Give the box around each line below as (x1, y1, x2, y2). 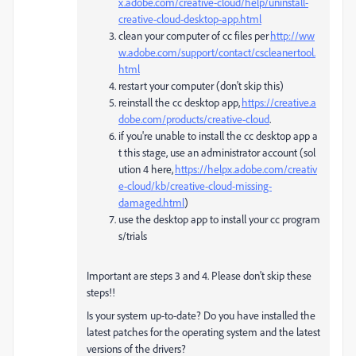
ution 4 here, (118, 162, 175, 176)
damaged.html (118, 195, 184, 209)
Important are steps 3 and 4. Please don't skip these (87, 269, 311, 282)
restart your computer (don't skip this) (118, 79, 284, 92)
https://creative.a (242, 95, 316, 109)
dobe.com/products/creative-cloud (118, 112, 269, 126)
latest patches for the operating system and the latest (87, 325, 320, 339)
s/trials (118, 229, 147, 242)
